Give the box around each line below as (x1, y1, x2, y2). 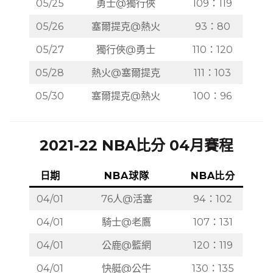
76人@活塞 (101, 192, 152, 205)
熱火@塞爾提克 (91, 66, 161, 79)
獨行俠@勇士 (96, 43, 156, 55)
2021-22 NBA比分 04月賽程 (40, 136, 233, 155)
